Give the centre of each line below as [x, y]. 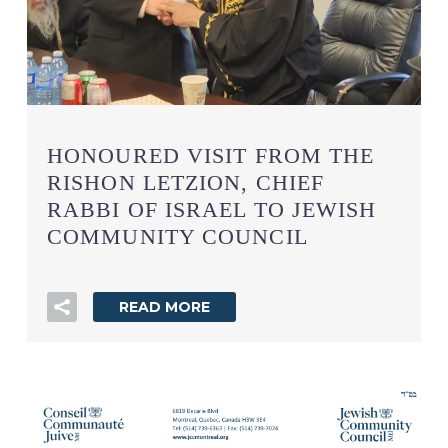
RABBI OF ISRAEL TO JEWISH [212, 210]
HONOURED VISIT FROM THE [211, 156]
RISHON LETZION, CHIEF [186, 183]
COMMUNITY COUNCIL [177, 237]
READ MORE [164, 307]
